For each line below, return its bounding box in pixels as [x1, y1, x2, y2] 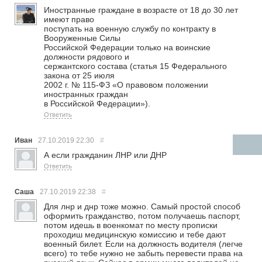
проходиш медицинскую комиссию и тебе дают [44, 230, 226, 240]
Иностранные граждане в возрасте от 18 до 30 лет [44, 5, 239, 15]
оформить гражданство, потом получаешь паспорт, [44, 211, 241, 221]
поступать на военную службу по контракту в [44, 24, 216, 34]
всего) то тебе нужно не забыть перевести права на [44, 249, 243, 258]
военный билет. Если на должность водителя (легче [44, 239, 243, 249]
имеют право [44, 15, 95, 25]
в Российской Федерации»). [44, 99, 151, 109]
